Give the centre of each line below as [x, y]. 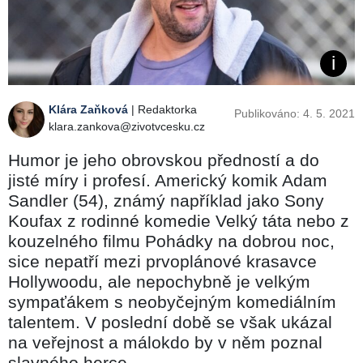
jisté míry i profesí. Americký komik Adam [168, 180]
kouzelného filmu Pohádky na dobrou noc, [171, 241]
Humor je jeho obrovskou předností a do [164, 160]
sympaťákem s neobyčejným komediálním [172, 301]
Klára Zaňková [88, 109]
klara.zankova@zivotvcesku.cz [127, 126]
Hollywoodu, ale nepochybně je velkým [159, 281]
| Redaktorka [162, 109]
